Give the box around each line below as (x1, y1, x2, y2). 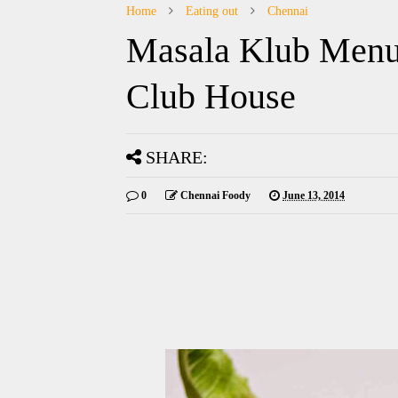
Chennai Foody (180, 188, 251, 202)
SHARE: (146, 147, 208, 167)
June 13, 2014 (283, 188, 345, 202)
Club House (126, 76, 296, 116)
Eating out (186, 4, 238, 18)
